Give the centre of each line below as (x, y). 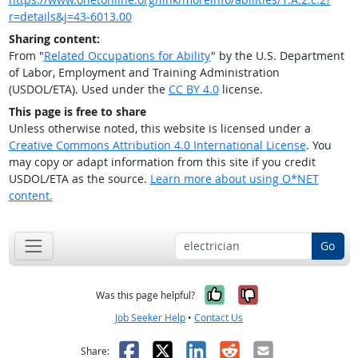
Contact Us (219, 317)
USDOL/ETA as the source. (79, 179)
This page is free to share (77, 112)
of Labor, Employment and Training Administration (144, 73)
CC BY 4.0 (193, 89)
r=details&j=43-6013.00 (70, 17)
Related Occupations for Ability (127, 56)
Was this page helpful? (145, 295)
